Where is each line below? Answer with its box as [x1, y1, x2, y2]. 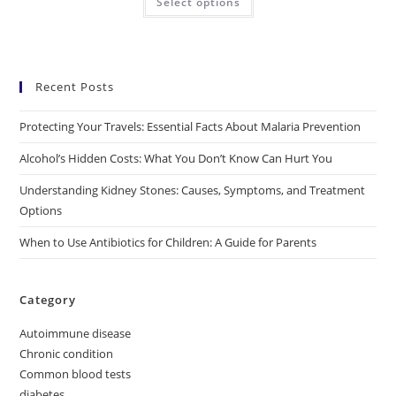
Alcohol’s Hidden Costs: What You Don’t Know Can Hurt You [19, 150, 333, 167]
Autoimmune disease [19, 325, 132, 342]
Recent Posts [35, 79, 115, 95]
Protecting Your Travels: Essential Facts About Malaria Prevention [19, 118, 362, 135]
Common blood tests [19, 366, 132, 383]
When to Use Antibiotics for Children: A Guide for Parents [19, 234, 317, 251]
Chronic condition [19, 346, 114, 362]
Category [19, 292, 77, 308]
